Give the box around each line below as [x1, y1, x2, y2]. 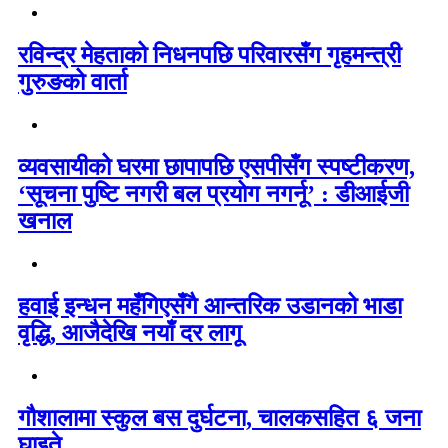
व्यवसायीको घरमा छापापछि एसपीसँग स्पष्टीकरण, [18, 154, 415, 180]
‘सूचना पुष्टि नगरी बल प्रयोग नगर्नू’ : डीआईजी [18, 181, 409, 207]
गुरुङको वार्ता [18, 69, 127, 96]
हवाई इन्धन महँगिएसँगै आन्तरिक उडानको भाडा [18, 292, 402, 319]
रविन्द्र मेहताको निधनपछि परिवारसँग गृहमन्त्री [18, 42, 401, 69]
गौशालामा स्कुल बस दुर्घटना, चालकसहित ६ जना [18, 404, 421, 431]
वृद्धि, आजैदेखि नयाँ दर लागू [18, 319, 242, 346]
